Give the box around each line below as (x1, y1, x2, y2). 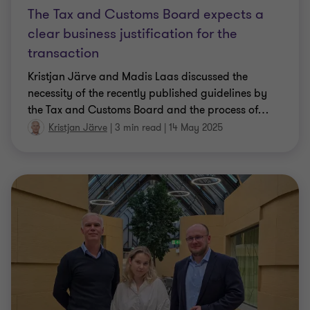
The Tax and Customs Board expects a (28, 4, 264, 24)
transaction (28, 43, 99, 62)
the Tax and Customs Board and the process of (28, 102, 258, 118)
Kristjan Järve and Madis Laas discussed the (28, 69, 248, 84)
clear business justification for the (28, 24, 237, 43)
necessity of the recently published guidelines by (28, 85, 267, 101)
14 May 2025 (169, 121, 223, 134)
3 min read (115, 121, 161, 134)
